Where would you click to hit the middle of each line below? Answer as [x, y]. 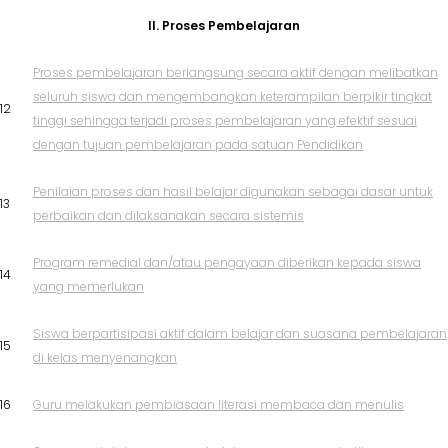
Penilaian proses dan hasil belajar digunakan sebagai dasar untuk [233, 192]
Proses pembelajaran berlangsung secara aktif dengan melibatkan [235, 73]
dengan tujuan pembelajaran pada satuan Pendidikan [198, 145]
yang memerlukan [88, 287]
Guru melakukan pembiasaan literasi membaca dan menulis [218, 405]
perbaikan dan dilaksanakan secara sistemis [168, 216]
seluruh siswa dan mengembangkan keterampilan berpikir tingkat [232, 97]
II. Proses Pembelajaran [224, 26]
